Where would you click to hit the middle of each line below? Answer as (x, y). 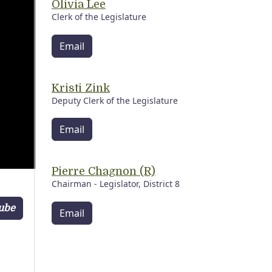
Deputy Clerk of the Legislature (115, 100)
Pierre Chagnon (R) (104, 172)
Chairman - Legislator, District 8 (116, 184)
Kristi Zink (81, 88)
